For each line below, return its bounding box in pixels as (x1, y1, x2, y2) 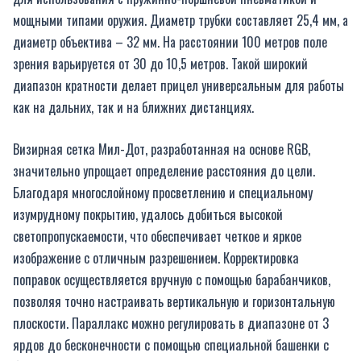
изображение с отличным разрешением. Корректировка (13, 247, 299, 268)
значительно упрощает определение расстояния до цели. (13, 160, 315, 180)
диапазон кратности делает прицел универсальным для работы (13, 76, 344, 96)
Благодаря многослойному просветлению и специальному (13, 181, 313, 202)
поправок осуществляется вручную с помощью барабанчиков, (13, 268, 330, 289)
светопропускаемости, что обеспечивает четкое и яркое (13, 225, 301, 246)
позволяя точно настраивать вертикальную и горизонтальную (13, 290, 335, 311)
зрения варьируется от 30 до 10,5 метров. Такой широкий (13, 54, 308, 74)
